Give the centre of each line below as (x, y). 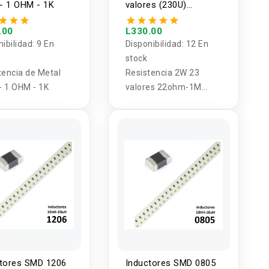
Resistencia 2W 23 (162, 72)
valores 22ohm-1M (163, 87)
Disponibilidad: (156, 44)
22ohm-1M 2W (156, 17)
